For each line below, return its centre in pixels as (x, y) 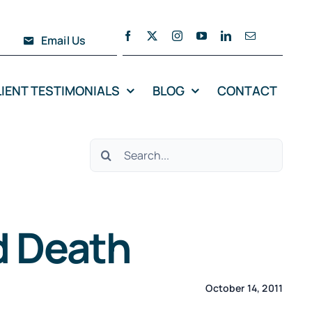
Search (112, 149)
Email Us (64, 41)
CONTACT (248, 90)
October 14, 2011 (244, 288)
